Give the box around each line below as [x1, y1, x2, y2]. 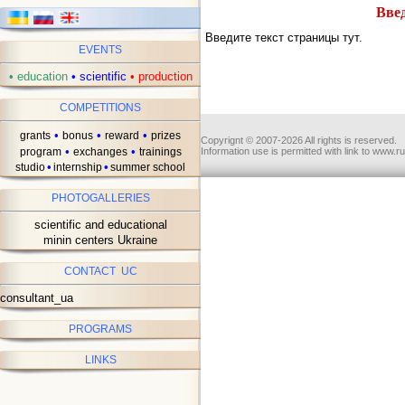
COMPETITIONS [60, 101, 141, 114]
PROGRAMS [69, 323, 132, 335]
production [134, 70, 193, 83]
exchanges [72, 146, 127, 158]
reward [105, 129, 139, 142]
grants [20, 129, 51, 142]
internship [53, 161, 102, 174]
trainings [138, 146, 182, 158]
